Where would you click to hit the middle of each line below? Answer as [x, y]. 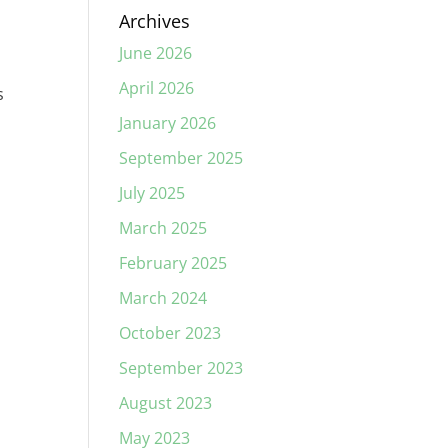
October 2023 [170, 333]
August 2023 [166, 403]
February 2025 [173, 263]
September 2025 [181, 158]
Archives [155, 21]
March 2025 [163, 228]
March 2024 [163, 298]
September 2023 [181, 368]
